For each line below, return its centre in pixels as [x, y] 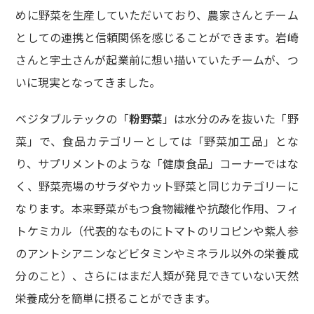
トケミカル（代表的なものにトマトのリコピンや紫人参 [157, 230]
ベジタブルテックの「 [72, 118]
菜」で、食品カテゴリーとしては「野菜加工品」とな [157, 141]
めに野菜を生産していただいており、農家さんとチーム [157, 14]
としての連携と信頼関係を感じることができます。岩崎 [157, 37]
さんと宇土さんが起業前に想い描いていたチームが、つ [157, 59]
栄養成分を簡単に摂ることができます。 [116, 298]
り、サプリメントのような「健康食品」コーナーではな [157, 163]
